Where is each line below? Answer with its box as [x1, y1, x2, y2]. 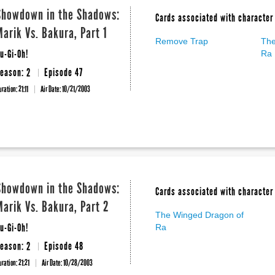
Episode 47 [44, 66, 83, 79]
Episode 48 [44, 239, 83, 253]
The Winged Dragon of [155, 210, 244, 220]
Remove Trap [155, 36, 208, 46]
